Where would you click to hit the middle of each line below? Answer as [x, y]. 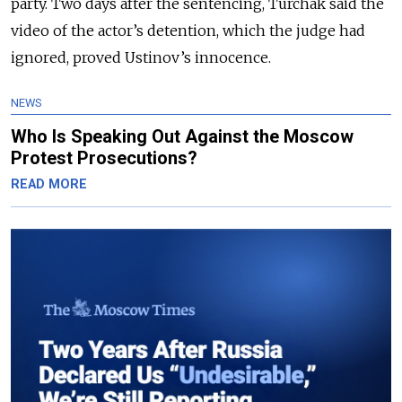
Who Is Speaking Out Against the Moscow [182, 136]
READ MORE [49, 184]
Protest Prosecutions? [104, 158]
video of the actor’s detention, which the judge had [188, 31]
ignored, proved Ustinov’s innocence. [141, 57]
